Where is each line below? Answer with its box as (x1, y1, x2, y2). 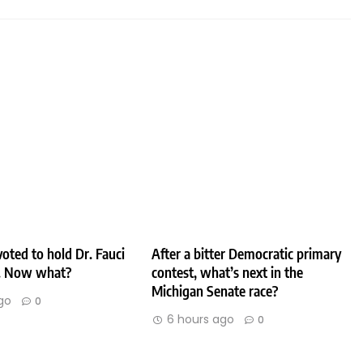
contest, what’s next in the (152, 263, 304, 281)
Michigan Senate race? (152, 281, 279, 300)
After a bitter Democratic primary (152, 244, 342, 263)
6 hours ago (167, 310, 235, 327)
